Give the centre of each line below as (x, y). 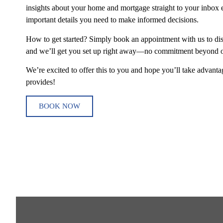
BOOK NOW (59, 106)
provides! (41, 82)
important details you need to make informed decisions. (112, 20)
